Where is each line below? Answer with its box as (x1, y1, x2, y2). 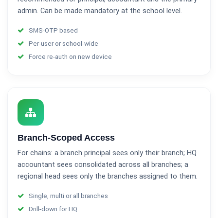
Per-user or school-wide (27, 39, 98, 47)
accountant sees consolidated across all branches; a (18, 161, 188, 169)
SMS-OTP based (27, 26, 78, 34)
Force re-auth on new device (27, 53, 112, 60)
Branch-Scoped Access (18, 133, 115, 143)
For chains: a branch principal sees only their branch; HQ (18, 149, 197, 157)
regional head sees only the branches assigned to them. (18, 172, 198, 181)
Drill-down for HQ (27, 205, 77, 213)
